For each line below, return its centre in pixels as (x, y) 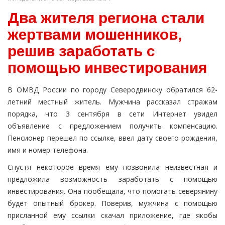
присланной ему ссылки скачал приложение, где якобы (113, 215)
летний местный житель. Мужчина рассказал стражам (113, 102)
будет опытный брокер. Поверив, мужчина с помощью (113, 203)
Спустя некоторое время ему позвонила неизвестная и (113, 167)
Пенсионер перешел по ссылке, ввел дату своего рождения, (113, 138)
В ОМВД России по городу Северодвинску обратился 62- (113, 90)
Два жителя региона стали (106, 18)
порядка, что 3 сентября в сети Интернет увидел (113, 114)
